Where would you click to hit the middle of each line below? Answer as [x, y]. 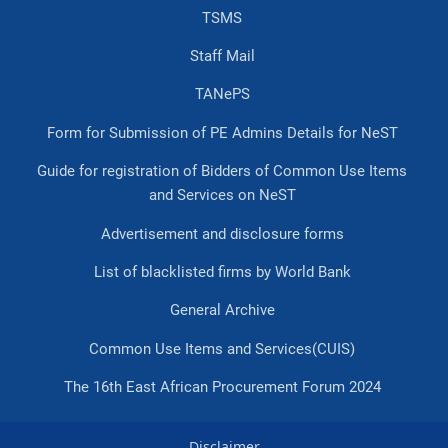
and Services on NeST [222, 195]
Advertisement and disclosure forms [222, 233]
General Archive [222, 310]
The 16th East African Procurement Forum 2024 [222, 387]
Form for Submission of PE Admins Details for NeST [222, 132]
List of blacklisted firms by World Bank [222, 271]
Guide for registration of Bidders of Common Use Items [222, 171]
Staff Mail [222, 56]
